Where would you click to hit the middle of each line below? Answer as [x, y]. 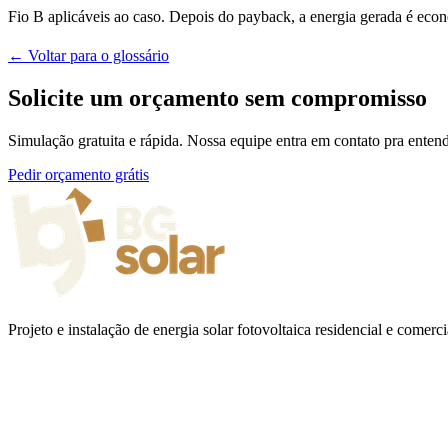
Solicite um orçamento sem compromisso [217, 97]
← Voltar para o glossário [88, 55]
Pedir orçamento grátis [78, 174]
